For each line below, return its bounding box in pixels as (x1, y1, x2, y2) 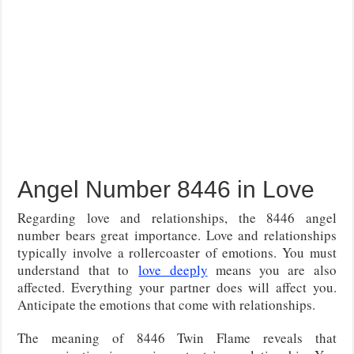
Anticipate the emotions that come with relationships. (17, 295, 316, 314)
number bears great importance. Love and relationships (17, 225, 337, 244)
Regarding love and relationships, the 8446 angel (17, 208, 337, 227)
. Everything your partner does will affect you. (62, 277, 337, 296)
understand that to (17, 260, 139, 279)
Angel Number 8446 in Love (17, 175, 315, 202)
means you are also (207, 260, 337, 279)
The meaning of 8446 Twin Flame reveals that (17, 328, 337, 347)
